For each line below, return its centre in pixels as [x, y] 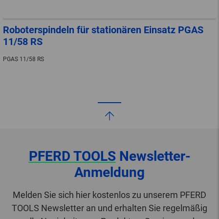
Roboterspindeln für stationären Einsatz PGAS [103, 30]
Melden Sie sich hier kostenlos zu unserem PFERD [109, 195]
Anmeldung [109, 173]
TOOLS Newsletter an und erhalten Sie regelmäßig [109, 208]
